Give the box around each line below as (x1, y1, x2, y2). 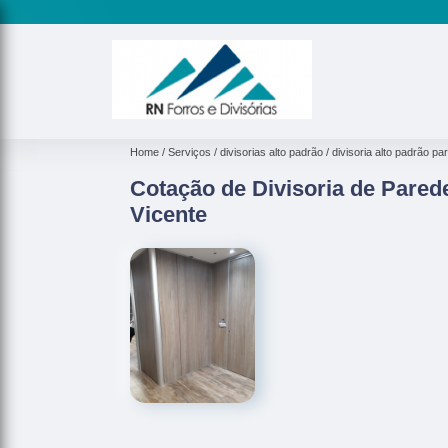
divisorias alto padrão (220, 145, 323, 158)
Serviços (168, 145, 211, 158)
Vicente (130, 202, 207, 228)
